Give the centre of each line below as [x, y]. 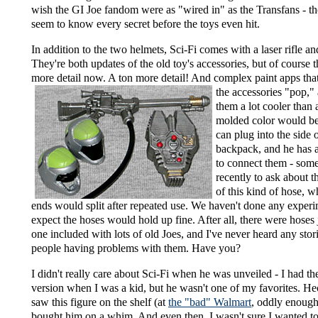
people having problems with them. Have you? [136, 248]
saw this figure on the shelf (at [100, 302]
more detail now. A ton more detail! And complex [143, 78]
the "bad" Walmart [210, 302]
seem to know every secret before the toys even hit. [146, 24]
